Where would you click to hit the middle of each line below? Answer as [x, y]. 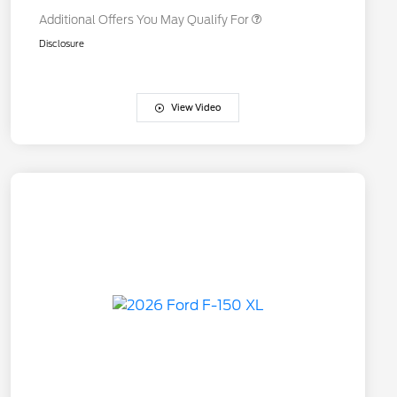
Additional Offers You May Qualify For [144, 20]
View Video [196, 108]
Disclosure [62, 44]
